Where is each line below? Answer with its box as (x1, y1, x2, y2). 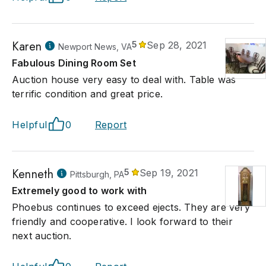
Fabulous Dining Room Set (12, 57, 136, 69)
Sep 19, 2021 (139, 167, 199, 179)
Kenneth (12, 166, 54, 183)
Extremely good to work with (12, 185, 147, 197)
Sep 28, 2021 (147, 39, 207, 51)
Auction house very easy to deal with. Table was (12, 74, 236, 85)
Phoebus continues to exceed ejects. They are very (12, 201, 250, 213)
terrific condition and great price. (12, 88, 163, 100)
